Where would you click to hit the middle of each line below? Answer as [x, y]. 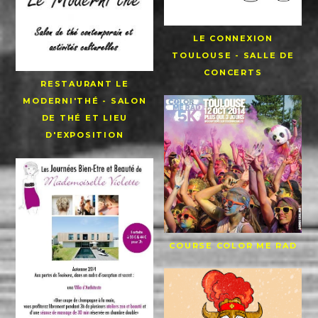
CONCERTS [233, 72]
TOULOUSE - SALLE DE [233, 55]
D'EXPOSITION [85, 135]
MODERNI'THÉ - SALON [85, 101]
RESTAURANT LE [85, 84]
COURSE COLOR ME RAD [233, 245]
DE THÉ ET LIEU [85, 118]
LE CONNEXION [233, 38]
